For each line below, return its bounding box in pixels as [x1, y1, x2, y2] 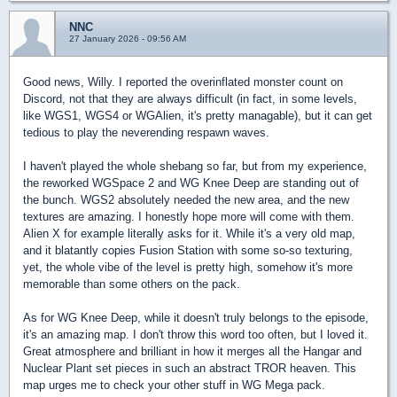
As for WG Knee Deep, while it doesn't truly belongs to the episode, [23, 311, 369, 324]
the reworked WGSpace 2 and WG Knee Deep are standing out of [23, 176, 359, 190]
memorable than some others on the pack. [23, 277, 240, 291]
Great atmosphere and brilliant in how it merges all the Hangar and [23, 345, 362, 358]
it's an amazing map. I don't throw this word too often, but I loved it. [23, 328, 368, 341]
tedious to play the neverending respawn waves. [23, 126, 269, 139]
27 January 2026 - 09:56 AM [69, 34, 186, 43]
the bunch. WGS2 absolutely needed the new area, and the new [23, 193, 349, 206]
